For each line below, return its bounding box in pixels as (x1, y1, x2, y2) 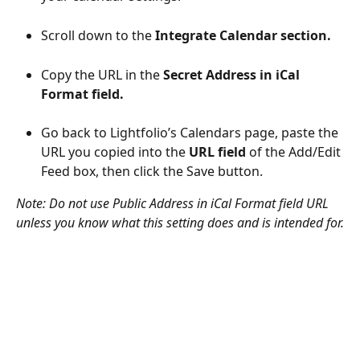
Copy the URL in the (41, 65, 163, 84)
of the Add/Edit (246, 143, 344, 162)
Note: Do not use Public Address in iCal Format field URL (16, 194, 332, 213)
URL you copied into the (41, 143, 189, 162)
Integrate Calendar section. (155, 26, 331, 44)
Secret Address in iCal (163, 65, 303, 84)
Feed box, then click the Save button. (41, 162, 263, 181)
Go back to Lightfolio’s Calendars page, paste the (41, 124, 342, 142)
